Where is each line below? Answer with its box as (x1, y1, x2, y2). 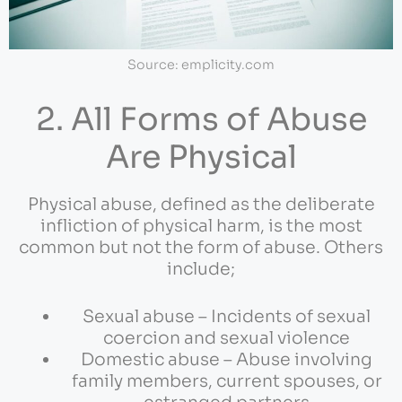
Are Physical (105, 137, 297, 178)
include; (167, 258, 235, 281)
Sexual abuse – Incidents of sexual (83, 305, 371, 328)
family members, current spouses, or (71, 370, 382, 392)
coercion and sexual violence (103, 327, 350, 349)
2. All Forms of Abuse (35, 100, 367, 140)
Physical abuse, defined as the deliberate (27, 194, 375, 216)
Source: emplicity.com (127, 56, 275, 73)
